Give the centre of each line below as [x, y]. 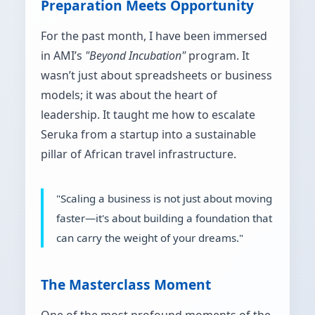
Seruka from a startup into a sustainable [148, 134]
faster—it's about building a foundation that [164, 218]
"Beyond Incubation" [135, 55]
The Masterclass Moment [126, 284]
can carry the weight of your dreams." [150, 237]
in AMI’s [63, 55]
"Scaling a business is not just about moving [164, 198]
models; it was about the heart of [129, 95]
